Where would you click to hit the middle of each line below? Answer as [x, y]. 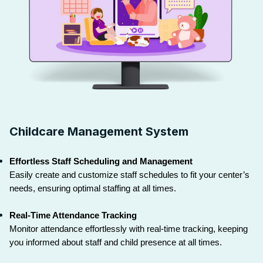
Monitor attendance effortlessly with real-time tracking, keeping [129, 229]
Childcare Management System [99, 131]
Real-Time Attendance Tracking [73, 215]
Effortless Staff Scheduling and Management [101, 161]
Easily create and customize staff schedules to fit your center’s [129, 175]
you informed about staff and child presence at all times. [116, 242]
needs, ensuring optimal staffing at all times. [93, 188]
